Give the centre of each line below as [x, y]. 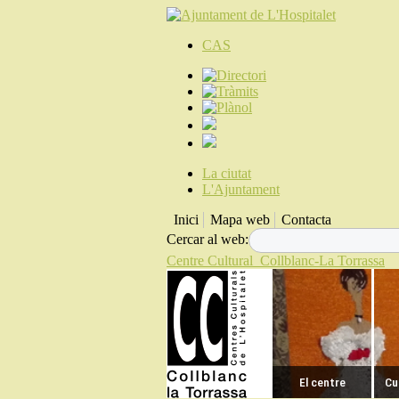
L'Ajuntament [241, 189]
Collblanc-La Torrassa [322, 261]
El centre [322, 382]
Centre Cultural [210, 261]
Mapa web [240, 220]
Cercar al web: [208, 239]
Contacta [306, 220]
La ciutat [227, 173]
